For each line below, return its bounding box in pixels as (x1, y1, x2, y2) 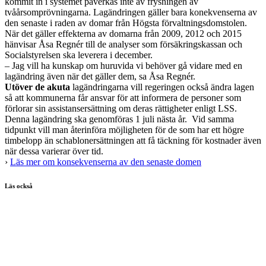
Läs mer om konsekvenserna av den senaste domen (10, 157, 201, 167)
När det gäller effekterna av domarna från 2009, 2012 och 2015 (5, 28, 242, 39)
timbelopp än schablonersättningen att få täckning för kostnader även (5, 135, 261, 146)
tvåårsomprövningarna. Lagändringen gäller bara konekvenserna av (5, 7, 257, 18)
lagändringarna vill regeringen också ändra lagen (70, 82, 254, 93)
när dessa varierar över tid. (5, 146, 103, 157)
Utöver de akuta (5, 82, 70, 93)
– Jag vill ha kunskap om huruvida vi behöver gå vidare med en (5, 61, 242, 71)
